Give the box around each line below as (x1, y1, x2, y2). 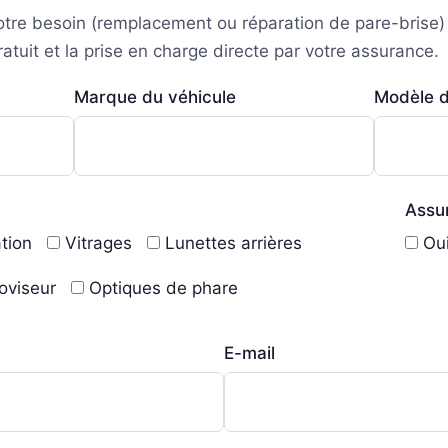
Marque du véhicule (73, 86, 236, 107)
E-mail (224, 342, 275, 363)
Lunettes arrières (165, 232, 302, 253)
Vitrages (65, 232, 132, 253)
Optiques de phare (89, 277, 238, 298)
